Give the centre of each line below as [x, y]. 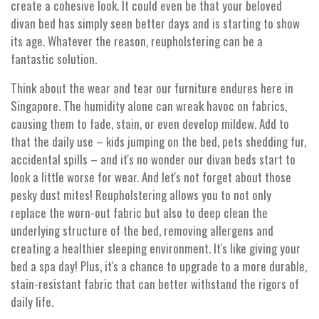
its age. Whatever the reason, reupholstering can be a [137, 41]
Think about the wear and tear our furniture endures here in [152, 88]
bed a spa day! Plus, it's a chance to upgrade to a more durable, [159, 266]
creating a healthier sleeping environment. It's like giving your [156, 249]
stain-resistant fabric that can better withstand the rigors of [155, 284]
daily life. [32, 302]
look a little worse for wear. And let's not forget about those [151, 177]
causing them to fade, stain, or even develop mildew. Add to [150, 124]
